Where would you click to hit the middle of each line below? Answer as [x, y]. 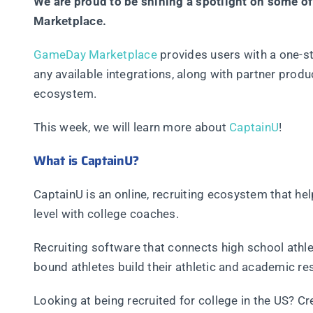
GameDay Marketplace [95, 54]
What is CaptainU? [86, 160]
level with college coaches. [106, 214]
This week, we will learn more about [132, 127]
